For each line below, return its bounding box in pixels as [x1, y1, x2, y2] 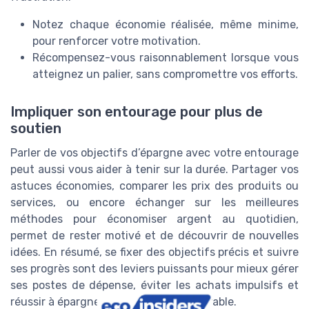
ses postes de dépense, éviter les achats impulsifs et [10, 278, 299, 292]
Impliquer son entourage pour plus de [10, 103, 263, 120]
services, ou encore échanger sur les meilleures [10, 195, 299, 209]
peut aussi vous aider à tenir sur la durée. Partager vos [10, 162, 299, 176]
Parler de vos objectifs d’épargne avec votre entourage [10, 146, 299, 159]
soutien [10, 119, 61, 137]
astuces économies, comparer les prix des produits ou [10, 179, 299, 192]
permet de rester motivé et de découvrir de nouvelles [10, 228, 299, 242]
